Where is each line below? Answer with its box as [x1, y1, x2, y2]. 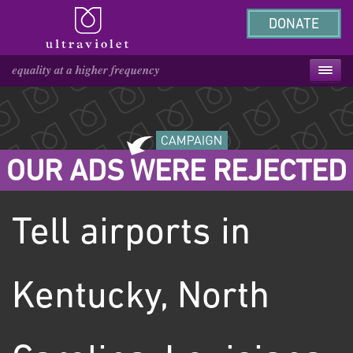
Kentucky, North [12, 279, 269, 317]
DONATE [269, 17, 319, 32]
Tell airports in [12, 215, 251, 253]
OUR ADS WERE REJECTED [6, 158, 347, 188]
